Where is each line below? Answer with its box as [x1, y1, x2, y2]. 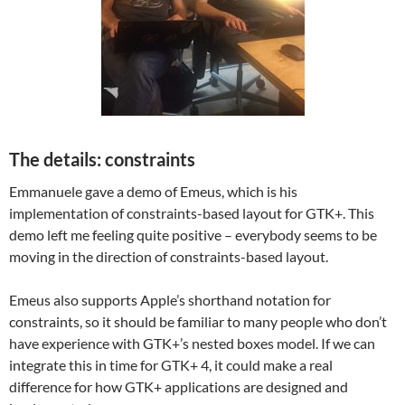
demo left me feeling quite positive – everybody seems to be [9, 226, 377, 243]
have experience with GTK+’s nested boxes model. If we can [9, 334, 375, 352]
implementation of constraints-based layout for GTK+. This [9, 204, 374, 221]
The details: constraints [9, 148, 195, 170]
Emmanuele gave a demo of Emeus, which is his [9, 183, 297, 200]
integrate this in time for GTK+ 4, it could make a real [9, 356, 333, 373]
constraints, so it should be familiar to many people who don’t [9, 313, 387, 330]
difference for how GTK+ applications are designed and [9, 378, 348, 395]
